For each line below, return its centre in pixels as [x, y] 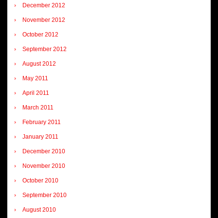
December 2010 [44, 151]
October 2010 [40, 180]
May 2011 [35, 78]
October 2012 [40, 34]
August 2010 [39, 209]
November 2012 [44, 20]
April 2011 [36, 93]
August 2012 [39, 64]
